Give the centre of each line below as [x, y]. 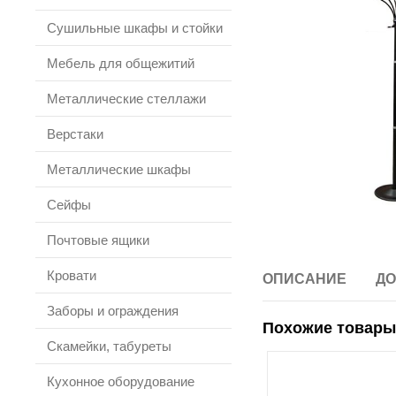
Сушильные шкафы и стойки [135, 28]
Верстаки [75, 134]
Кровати [72, 275]
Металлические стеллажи [126, 99]
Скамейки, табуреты [109, 346]
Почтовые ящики [98, 240]
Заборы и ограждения [113, 311]
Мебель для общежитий [121, 63]
